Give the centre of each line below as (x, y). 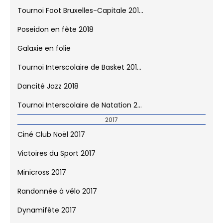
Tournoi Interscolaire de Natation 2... (80, 111)
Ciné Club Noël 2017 (51, 141)
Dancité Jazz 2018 (48, 92)
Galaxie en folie (44, 55)
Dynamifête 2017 (47, 216)
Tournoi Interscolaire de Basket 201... (79, 73)
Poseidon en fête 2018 (56, 36)
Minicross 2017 (42, 178)
